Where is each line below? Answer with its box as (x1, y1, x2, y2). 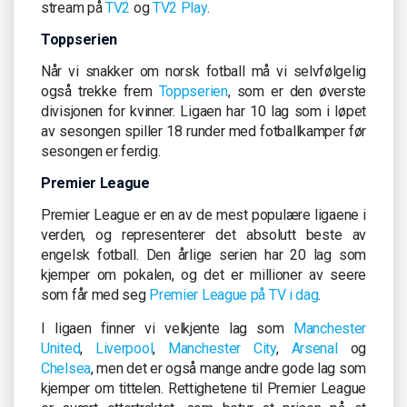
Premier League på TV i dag (149, 285, 319, 303)
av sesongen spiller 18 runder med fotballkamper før (41, 122, 366, 140)
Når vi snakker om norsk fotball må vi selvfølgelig (41, 62, 366, 80)
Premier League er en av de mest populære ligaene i (41, 205, 366, 223)
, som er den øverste (227, 82, 366, 100)
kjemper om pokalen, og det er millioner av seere (41, 265, 366, 283)
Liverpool (94, 339, 154, 357)
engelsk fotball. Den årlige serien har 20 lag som (41, 245, 366, 263)
